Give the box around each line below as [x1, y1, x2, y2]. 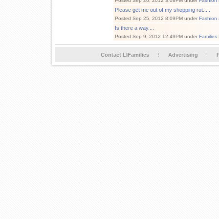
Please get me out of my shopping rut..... [115, 7, 210, 13]
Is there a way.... [115, 25, 154, 31]
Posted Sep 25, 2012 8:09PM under [115, 16, 199, 21]
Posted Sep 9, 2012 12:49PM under [115, 34, 199, 39]
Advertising [168, 52, 198, 58]
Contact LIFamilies [101, 52, 149, 58]
